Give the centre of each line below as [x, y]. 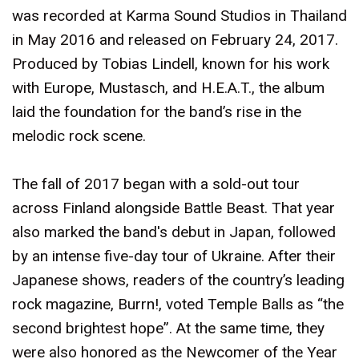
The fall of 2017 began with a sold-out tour [156, 184]
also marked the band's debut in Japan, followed [174, 232]
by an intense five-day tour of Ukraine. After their [174, 256]
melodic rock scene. [79, 136]
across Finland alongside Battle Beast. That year [173, 208]
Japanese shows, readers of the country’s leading [178, 280]
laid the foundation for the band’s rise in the [157, 112]
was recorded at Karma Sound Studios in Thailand [179, 16]
